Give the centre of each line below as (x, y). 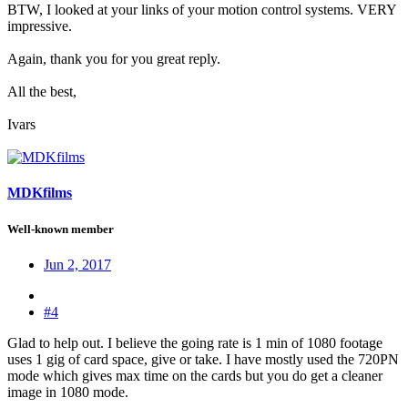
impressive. (40, 26)
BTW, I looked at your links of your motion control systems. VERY (202, 10)
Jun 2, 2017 (77, 264)
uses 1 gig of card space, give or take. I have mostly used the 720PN (203, 359)
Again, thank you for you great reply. (114, 59)
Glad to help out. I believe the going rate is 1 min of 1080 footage (195, 342)
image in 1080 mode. (68, 392)
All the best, (42, 92)
